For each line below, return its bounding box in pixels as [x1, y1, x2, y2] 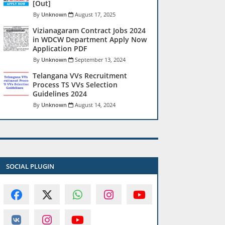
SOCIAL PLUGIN [6, 162, 54, 171]
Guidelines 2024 [33, 89, 87, 98]
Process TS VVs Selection [33, 80, 118, 89]
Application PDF [33, 44, 87, 53]
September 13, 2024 [75, 56, 126, 63]
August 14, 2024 [75, 101, 116, 108]
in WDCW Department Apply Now [33, 35, 147, 44]
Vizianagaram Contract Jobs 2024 [33, 26, 146, 35]
